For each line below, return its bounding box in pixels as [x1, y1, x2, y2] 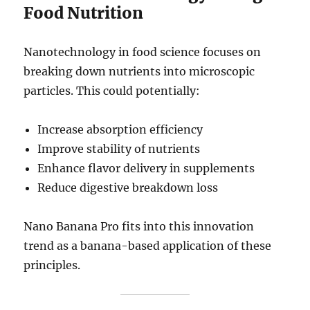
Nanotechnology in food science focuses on [24, 44, 262, 59]
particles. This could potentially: [24, 83, 201, 98]
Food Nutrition [24, 2, 144, 23]
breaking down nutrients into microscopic [24, 64, 255, 78]
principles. [24, 257, 81, 272]
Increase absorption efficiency [37, 122, 203, 136]
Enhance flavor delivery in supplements [37, 161, 255, 175]
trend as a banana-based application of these [24, 238, 272, 253]
